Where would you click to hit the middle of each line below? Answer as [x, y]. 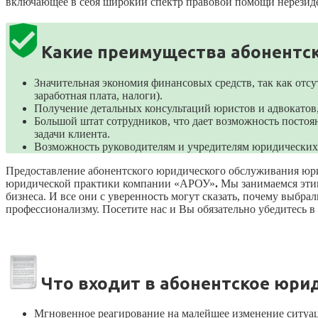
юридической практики [63, 183]
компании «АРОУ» [168, 183]
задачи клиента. [72, 133]
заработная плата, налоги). [98, 95]
